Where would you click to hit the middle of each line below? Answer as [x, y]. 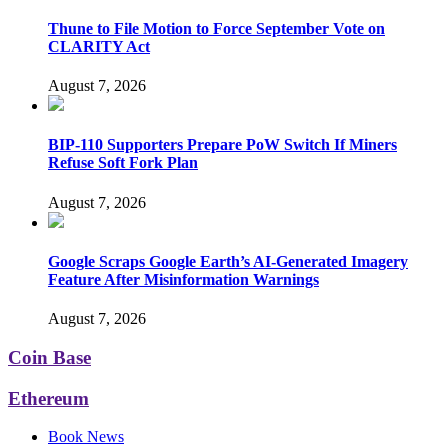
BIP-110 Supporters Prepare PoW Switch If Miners [222, 145]
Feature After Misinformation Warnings [183, 279]
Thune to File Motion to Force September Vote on [216, 28]
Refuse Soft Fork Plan [123, 163]
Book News [86, 437]
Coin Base [49, 357]
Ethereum [48, 398]
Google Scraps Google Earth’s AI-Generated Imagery [228, 261]
